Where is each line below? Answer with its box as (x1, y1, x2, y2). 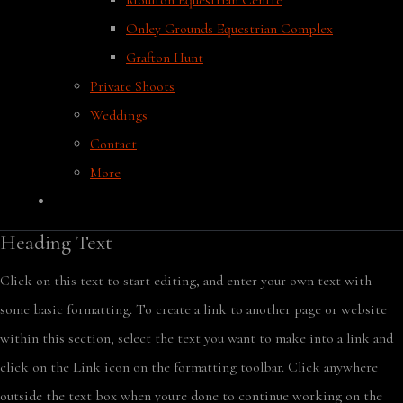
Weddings (90, 106, 148, 124)
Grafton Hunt (126, 49, 203, 67)
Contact (90, 135, 137, 153)
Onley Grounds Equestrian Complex (126, 20, 333, 38)
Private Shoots (90, 77, 175, 95)
